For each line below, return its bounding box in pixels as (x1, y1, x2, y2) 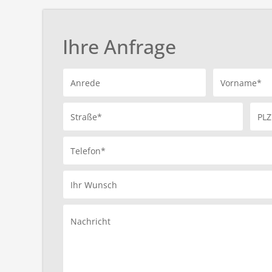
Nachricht (70, 216, 110, 228)
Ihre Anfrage (63, 33, 176, 60)
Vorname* (220, 77, 262, 89)
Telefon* (70, 145, 106, 157)
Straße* (70, 111, 102, 123)
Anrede (70, 77, 100, 89)
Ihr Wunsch (70, 179, 117, 191)
